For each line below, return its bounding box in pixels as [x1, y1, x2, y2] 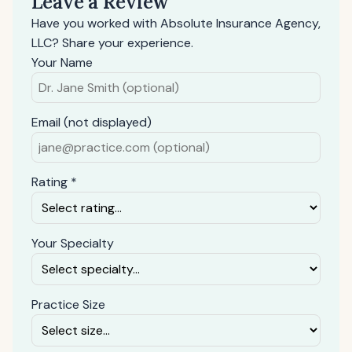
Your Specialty [31, 235, 114, 251]
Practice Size [31, 296, 105, 313]
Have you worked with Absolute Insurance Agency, [31, 15, 321, 31]
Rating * [31, 174, 77, 190]
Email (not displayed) [31, 114, 152, 130]
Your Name [31, 54, 93, 71]
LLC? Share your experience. [31, 35, 193, 51]
